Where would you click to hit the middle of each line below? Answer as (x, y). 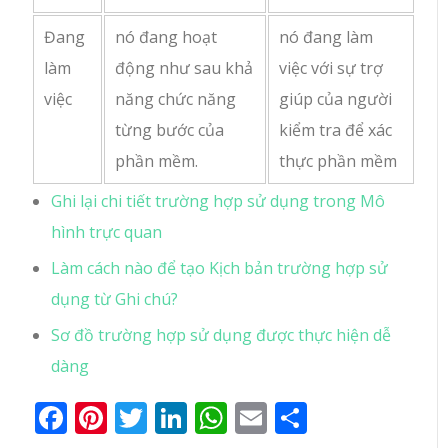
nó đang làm (326, 37)
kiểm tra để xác (336, 130)
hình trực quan (107, 232)
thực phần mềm (338, 161)
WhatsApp (304, 418)
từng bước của (170, 130)
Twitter (201, 418)
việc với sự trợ (331, 68)
